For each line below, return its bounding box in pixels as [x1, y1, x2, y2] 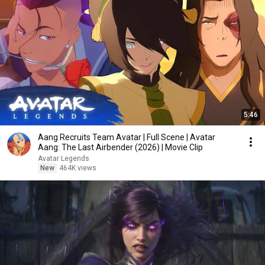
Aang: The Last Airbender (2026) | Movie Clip [38, 143, 203, 152]
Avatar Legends [38, 154, 89, 163]
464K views [59, 164, 96, 172]
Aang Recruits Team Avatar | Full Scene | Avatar [38, 132, 215, 142]
